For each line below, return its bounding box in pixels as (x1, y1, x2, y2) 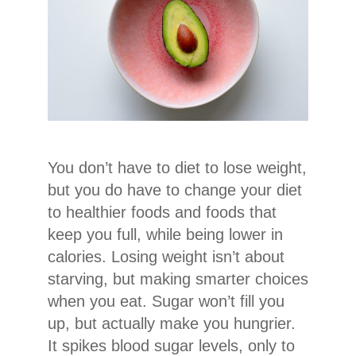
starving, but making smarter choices (48, 270, 308, 288)
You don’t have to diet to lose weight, (48, 159, 307, 177)
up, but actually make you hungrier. (48, 315, 296, 333)
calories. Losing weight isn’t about (48, 248, 284, 266)
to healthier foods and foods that (48, 203, 277, 222)
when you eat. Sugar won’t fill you (48, 292, 284, 311)
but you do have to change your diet (48, 181, 302, 199)
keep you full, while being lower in (48, 226, 283, 244)
